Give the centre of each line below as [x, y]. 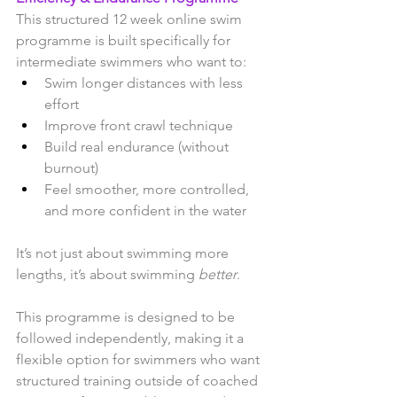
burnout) [71, 168]
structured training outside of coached [139, 381]
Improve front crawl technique [139, 126]
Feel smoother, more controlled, [148, 190]
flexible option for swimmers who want [140, 360]
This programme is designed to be [127, 317]
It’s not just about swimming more [124, 253]
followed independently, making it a [132, 339]
